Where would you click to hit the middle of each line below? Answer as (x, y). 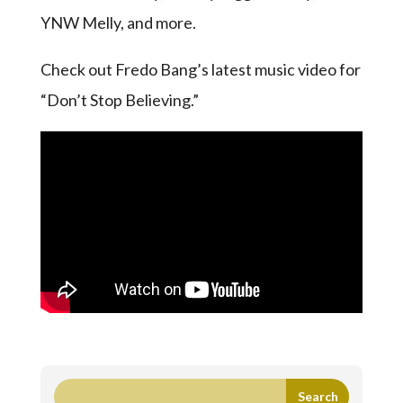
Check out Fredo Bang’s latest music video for (200, 69)
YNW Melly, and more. (119, 22)
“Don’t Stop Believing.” (122, 99)
